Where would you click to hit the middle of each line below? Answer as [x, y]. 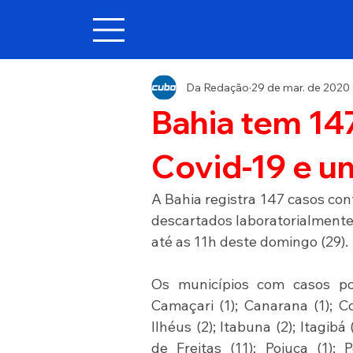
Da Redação [217, 87]
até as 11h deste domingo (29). [249, 242]
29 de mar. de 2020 [300, 87]
